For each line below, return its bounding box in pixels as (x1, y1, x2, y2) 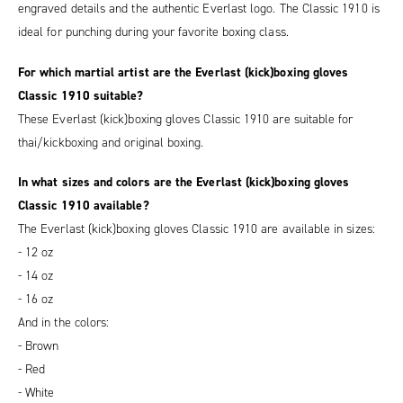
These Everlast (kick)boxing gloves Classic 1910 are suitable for (18, 110, 354, 128)
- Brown (18, 337, 59, 355)
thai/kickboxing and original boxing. (18, 133, 204, 151)
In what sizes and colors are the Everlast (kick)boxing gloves (18, 174, 350, 192)
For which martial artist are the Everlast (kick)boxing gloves (18, 63, 349, 81)
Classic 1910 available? (18, 197, 149, 215)
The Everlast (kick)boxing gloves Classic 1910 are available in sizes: (18, 220, 375, 238)
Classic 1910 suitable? (18, 86, 144, 104)
